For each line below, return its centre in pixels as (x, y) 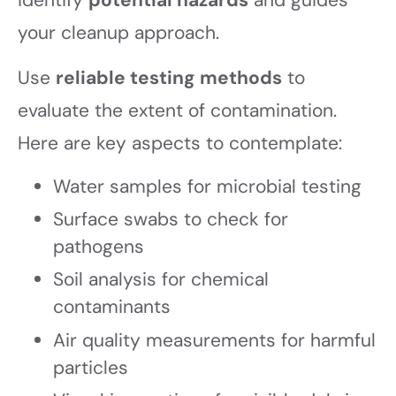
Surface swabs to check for (171, 220)
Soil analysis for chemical (161, 280)
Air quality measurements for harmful (214, 340)
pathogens (99, 247)
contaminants (112, 307)
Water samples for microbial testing (207, 186)
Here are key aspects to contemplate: (180, 144)
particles (91, 367)
